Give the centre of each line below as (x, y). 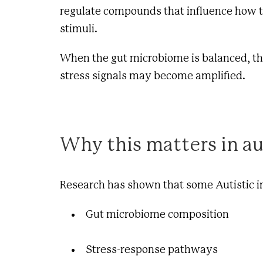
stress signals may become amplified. (153, 77)
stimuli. (79, 30)
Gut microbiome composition (157, 215)
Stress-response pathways (152, 250)
